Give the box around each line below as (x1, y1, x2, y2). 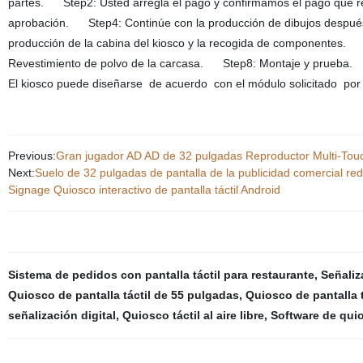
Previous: (7, 149, 56, 162)
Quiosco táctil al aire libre (122, 309, 264, 322)
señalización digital (7, 309, 116, 322)
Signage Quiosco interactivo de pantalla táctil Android (7, 183, 280, 196)
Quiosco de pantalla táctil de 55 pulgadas (7, 288, 239, 301)
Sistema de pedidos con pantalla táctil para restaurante (7, 268, 314, 281)
